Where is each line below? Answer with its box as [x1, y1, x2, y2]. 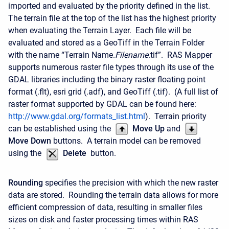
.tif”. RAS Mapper [148, 50, 212, 60]
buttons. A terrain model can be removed [51, 136, 201, 146]
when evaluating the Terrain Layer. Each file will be [8, 25, 191, 35]
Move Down [8, 136, 51, 146]
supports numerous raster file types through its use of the [8, 62, 214, 72]
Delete [63, 148, 86, 158]
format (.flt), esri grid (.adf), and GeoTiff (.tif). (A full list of [8, 86, 218, 97]
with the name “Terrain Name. [8, 50, 115, 60]
